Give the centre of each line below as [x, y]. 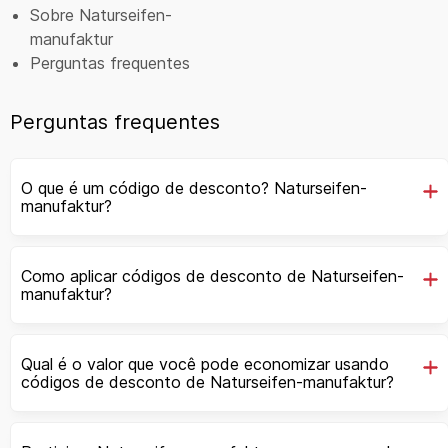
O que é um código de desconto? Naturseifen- [194, 187]
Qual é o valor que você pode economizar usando [205, 363]
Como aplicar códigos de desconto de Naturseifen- [212, 275]
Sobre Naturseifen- [101, 14]
